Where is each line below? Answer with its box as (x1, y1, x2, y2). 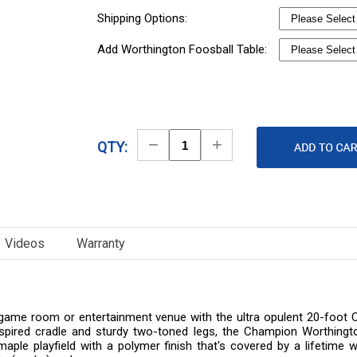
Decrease (147, 135, 216, 152)
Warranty (76, 236, 125, 251)
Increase (211, 135, 273, 152)
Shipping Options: (97, 11, 191, 25)
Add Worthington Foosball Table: (97, 42, 271, 57)
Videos (5, 236, 45, 251)
